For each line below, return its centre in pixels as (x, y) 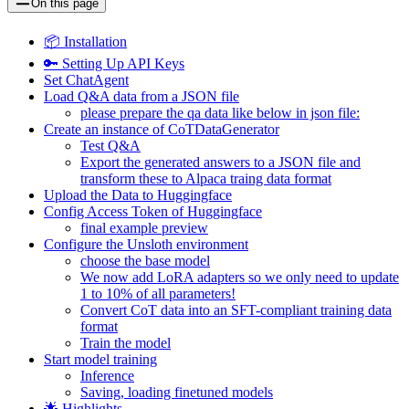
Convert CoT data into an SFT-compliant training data (236, 309)
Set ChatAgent (86, 79)
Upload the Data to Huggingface (138, 194)
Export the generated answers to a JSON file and (220, 162)
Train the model (126, 342)
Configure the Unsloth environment (146, 244)
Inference (107, 375)
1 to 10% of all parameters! (158, 293)
